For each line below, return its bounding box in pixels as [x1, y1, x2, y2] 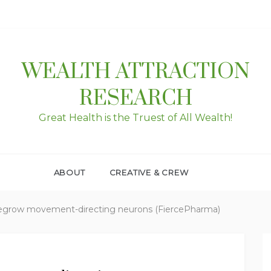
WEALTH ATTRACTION [21, 59, 250, 85]
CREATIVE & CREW [109, 168, 189, 177]
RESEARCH [79, 85, 192, 112]
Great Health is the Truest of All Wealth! [39, 112, 232, 123]
